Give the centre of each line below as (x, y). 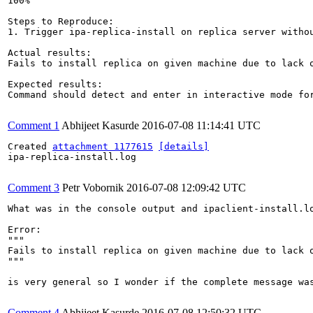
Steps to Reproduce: (61, 21)
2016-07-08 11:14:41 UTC (201, 125)
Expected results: (55, 84)
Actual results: (50, 52)
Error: (24, 229)
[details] (184, 146)
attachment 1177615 (103, 146)
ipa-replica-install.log (72, 156)
